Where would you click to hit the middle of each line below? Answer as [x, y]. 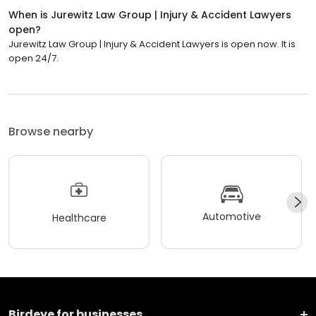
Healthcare [79, 218]
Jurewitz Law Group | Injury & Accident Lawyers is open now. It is [152, 44]
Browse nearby [51, 132]
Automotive [231, 216]
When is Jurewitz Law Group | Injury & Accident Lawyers [150, 15]
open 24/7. [34, 59]
